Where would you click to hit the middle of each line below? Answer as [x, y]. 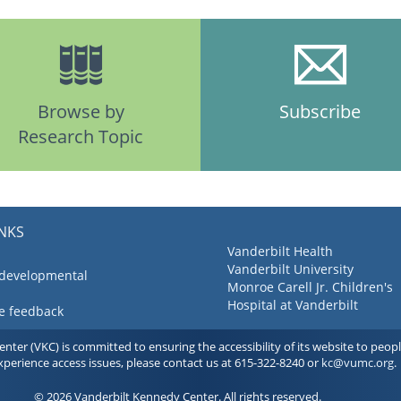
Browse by [81, 111]
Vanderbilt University [290, 269]
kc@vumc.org [358, 363]
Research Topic [81, 136]
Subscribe [320, 111]
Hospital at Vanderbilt [293, 305]
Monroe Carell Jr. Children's [310, 287]
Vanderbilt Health [280, 252]
